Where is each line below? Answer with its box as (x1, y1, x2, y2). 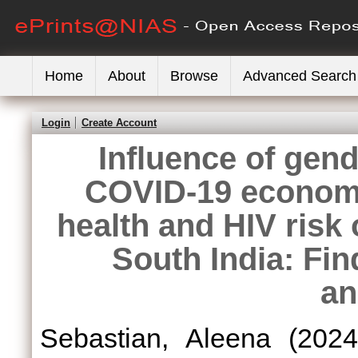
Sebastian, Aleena (40, 323, 271, 353)
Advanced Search (243, 68, 356, 84)
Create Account (82, 117, 157, 129)
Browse (170, 68, 218, 84)
